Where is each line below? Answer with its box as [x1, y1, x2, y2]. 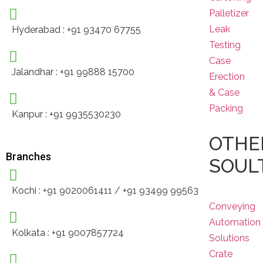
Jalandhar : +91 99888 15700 [12, 66, 134, 77]
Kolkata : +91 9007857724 [12, 227, 124, 238]
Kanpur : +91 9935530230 [12, 108, 121, 120]
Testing [209, 39, 241, 50]
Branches [6, 150, 51, 163]
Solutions [209, 232, 250, 244]
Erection [209, 71, 245, 82]
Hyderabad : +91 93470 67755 [12, 23, 141, 35]
